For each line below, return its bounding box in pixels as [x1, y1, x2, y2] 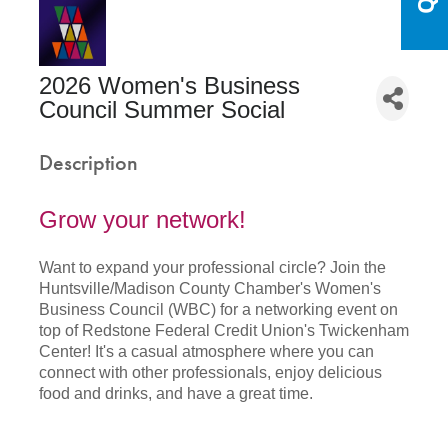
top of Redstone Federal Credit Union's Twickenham [39, 322, 409, 339]
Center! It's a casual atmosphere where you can [39, 343, 374, 360]
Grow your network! [39, 206, 246, 233]
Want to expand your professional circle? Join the [39, 259, 386, 276]
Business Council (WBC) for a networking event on [39, 301, 398, 318]
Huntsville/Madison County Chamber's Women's [39, 280, 381, 297]
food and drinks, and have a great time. [39, 385, 313, 402]
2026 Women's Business [39, 72, 300, 99]
